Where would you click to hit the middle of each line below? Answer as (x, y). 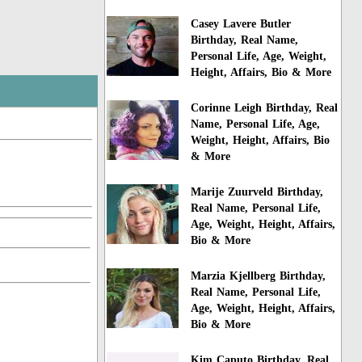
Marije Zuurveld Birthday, (257, 192)
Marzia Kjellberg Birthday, (259, 276)
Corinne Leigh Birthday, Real (265, 108)
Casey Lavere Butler (241, 24)
